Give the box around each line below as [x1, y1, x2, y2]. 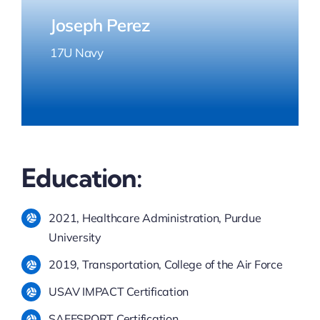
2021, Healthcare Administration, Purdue [49, 210, 261, 225]
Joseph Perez [49, 14, 151, 36]
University [49, 229, 101, 244]
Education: [21, 161, 142, 194]
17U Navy [49, 44, 104, 60]
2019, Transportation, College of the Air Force [49, 256, 283, 271]
